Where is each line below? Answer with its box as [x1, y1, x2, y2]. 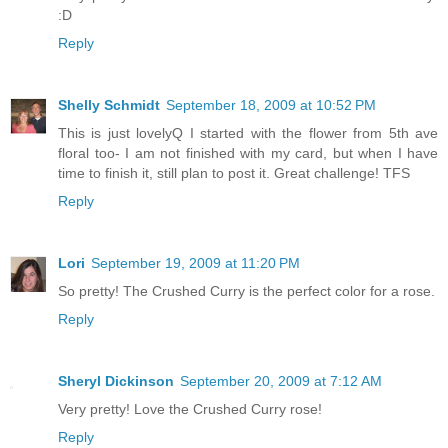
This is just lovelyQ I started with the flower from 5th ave [58, 124, 438, 141]
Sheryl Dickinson [58, 372, 174, 389]
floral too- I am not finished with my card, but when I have [58, 144, 438, 161]
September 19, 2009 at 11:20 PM [91, 254, 300, 271]
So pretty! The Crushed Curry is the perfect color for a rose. [58, 282, 435, 299]
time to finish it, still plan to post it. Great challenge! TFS [58, 164, 410, 181]
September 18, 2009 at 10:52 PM [166, 96, 376, 113]
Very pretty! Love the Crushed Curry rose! [58, 400, 322, 417]
